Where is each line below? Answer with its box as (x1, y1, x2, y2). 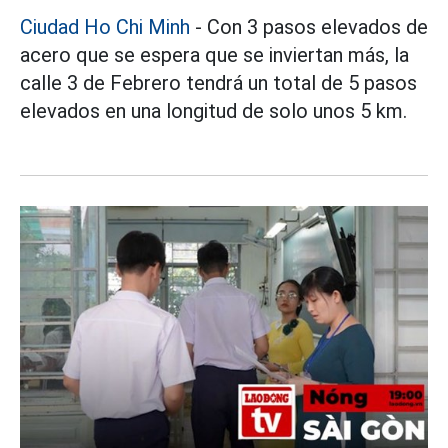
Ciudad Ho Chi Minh (20, 14, 190, 39)
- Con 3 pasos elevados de (190, 14, 428, 39)
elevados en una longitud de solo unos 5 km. (20, 98, 407, 123)
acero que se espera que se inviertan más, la (20, 42, 409, 67)
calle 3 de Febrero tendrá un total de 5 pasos (20, 70, 417, 95)
